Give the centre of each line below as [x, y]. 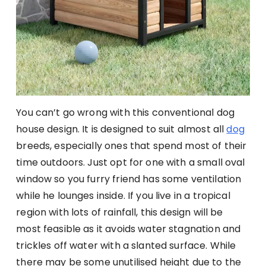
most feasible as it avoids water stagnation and [129, 229]
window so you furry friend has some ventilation [129, 179]
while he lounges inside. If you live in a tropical [123, 196]
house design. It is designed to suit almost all [121, 129]
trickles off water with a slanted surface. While [126, 246]
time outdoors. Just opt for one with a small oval [131, 163]
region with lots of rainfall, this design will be [120, 213]
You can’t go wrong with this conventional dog [125, 113]
